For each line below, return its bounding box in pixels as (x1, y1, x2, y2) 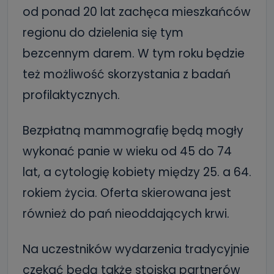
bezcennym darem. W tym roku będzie (23, 45, 245, 62)
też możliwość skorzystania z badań (23, 66, 231, 83)
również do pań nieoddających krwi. (23, 206, 229, 223)
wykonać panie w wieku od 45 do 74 (23, 143, 232, 160)
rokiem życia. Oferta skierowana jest (23, 185, 231, 202)
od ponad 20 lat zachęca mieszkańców (23, 4, 251, 21)
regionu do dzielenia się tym (23, 24, 183, 42)
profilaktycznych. (23, 87, 120, 104)
